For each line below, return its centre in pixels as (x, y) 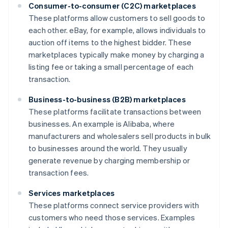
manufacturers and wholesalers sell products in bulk (120, 136)
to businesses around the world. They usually (108, 148)
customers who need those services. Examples (112, 217)
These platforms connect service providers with (114, 205)
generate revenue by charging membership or (109, 160)
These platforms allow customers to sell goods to (117, 18)
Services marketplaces (72, 193)
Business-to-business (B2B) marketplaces (107, 99)
